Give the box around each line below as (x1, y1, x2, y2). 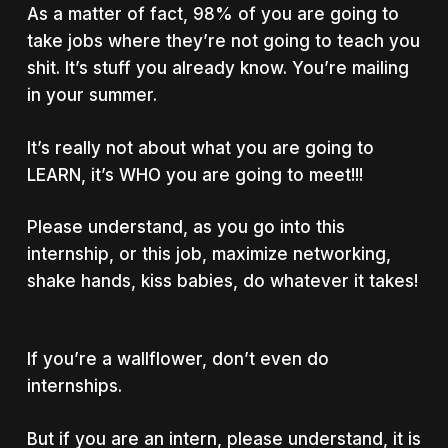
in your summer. (26, 85, 157, 105)
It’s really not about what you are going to (26, 137, 374, 158)
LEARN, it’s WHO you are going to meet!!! (26, 164, 363, 185)
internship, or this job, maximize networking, (26, 244, 391, 264)
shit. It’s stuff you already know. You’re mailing (26, 58, 409, 78)
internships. (26, 376, 122, 396)
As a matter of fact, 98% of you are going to (26, 4, 399, 24)
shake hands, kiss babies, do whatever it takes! (26, 271, 418, 291)
